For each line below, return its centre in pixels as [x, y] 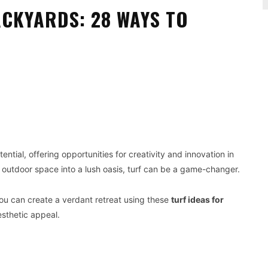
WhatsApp [96, 106]
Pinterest [19, 106]
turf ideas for [197, 199]
